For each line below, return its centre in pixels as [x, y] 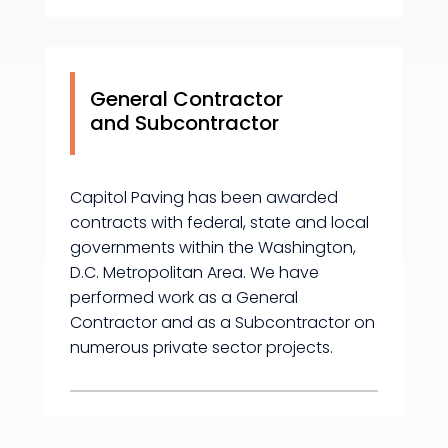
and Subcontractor [184, 122]
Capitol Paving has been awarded [203, 197]
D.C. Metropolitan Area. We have [194, 272]
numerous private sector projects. [201, 347]
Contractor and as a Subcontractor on [222, 322]
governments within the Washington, [212, 247]
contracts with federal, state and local [219, 222]
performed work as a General [183, 297]
